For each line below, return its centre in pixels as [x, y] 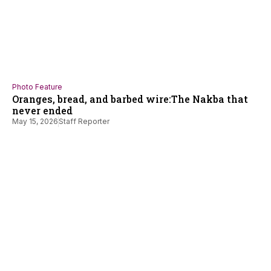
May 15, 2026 [35, 122]
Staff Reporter [84, 122]
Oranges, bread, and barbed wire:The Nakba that [130, 99]
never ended [42, 111]
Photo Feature [37, 87]
